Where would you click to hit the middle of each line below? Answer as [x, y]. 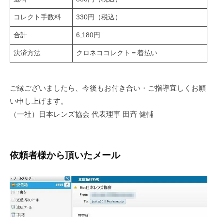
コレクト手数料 [37, 17]
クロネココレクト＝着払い [116, 53]
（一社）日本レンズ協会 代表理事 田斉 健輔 [82, 114]
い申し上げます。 [39, 101]
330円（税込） [99, 17]
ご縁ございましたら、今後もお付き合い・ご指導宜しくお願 [108, 88]
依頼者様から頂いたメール [65, 155]
